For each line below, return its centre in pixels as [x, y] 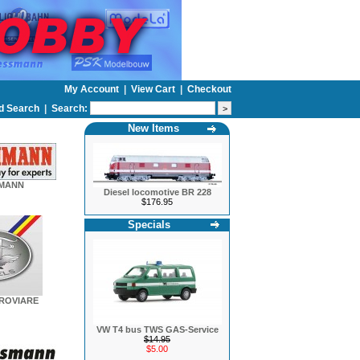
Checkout [209, 89]
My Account [93, 89]
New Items [153, 128]
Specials [149, 225]
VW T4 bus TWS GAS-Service [157, 329]
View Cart [154, 89]
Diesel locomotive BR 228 [157, 192]
